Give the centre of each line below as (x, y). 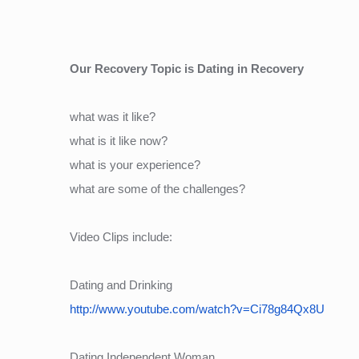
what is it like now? (119, 140)
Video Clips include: (121, 236)
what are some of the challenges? (157, 188)
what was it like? (113, 116)
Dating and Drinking (121, 284)
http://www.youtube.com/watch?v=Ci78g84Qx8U (197, 309)
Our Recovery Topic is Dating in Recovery (187, 68)
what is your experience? (135, 164)
